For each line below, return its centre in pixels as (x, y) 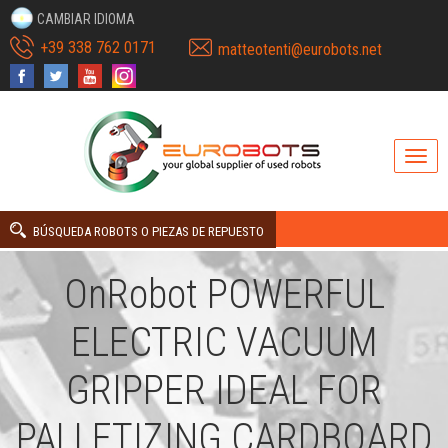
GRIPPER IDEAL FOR (224, 390)
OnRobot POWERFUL (224, 294)
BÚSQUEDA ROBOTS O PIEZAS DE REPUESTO (148, 231)
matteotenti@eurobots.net (300, 49)
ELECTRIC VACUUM (224, 342)
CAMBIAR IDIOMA (86, 19)
